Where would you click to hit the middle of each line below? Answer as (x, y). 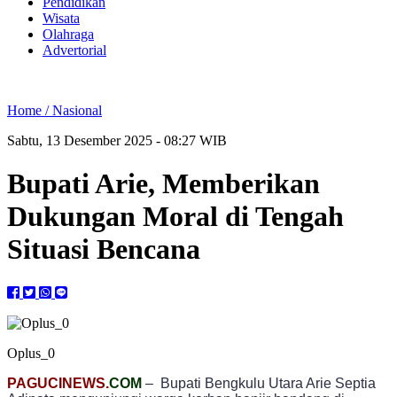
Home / (30, 110)
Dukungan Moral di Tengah (175, 217)
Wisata (61, 18)
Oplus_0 (31, 353)
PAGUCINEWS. (58, 383)
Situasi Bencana (104, 249)
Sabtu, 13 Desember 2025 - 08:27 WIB (117, 140)
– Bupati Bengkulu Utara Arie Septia (259, 383)
